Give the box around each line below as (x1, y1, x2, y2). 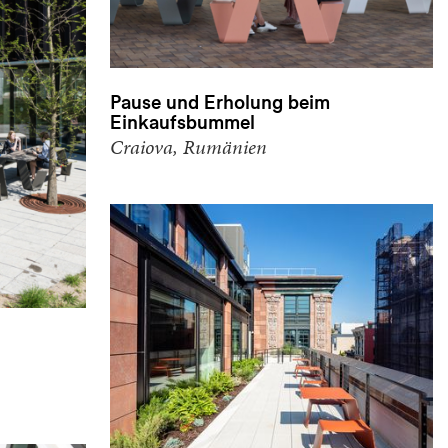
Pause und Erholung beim (110, 89, 331, 114)
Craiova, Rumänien (110, 132, 268, 161)
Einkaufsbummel (110, 109, 256, 134)
